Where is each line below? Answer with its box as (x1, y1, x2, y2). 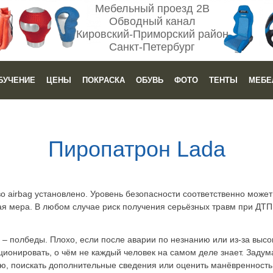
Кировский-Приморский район (76, 28, 229, 40)
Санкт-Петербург (109, 41, 196, 53)
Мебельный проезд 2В (94, 2, 210, 15)
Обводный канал (108, 15, 196, 27)
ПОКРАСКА (82, 76, 125, 85)
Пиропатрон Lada (48, 136, 225, 161)
